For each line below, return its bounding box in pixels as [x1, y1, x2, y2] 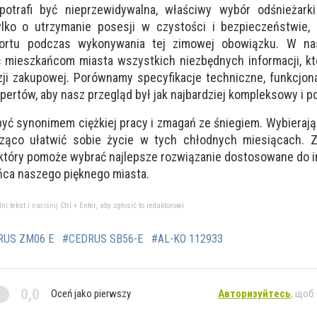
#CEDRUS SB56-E [62, 231, 143, 246]
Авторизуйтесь [218, 287, 291, 301]
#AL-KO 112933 [151, 231, 223, 246]
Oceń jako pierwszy [51, 287, 131, 301]
